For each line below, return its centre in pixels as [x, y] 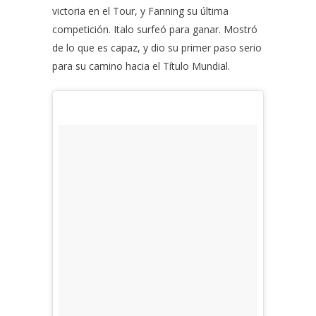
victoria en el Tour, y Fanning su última [140, 11]
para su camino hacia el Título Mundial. [141, 66]
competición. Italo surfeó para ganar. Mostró [155, 29]
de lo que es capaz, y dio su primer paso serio [157, 47]
